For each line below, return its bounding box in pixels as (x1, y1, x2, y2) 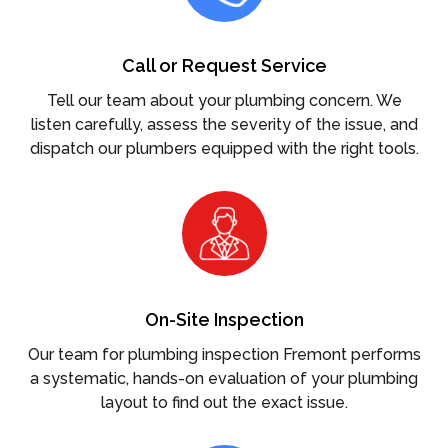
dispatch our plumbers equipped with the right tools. (29, 138, 419, 158)
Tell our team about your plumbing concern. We (46, 90, 402, 110)
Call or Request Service (121, 54, 327, 76)
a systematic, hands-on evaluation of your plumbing (30, 368, 418, 388)
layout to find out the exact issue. (100, 392, 348, 412)
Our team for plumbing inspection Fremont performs (27, 344, 421, 364)
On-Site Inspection (144, 308, 304, 330)
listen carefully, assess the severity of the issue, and (30, 114, 418, 134)
